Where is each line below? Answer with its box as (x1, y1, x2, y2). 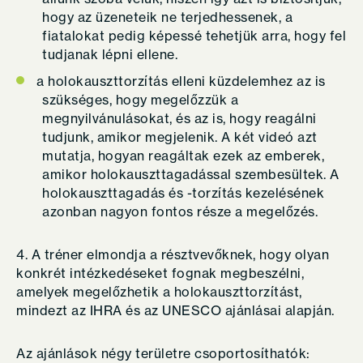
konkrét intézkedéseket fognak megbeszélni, (16, 265, 304, 281)
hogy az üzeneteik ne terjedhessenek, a (42, 9, 293, 25)
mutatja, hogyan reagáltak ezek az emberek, (42, 147, 324, 164)
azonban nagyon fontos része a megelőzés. (42, 203, 322, 220)
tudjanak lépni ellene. (42, 46, 177, 62)
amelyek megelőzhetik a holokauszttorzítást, (16, 284, 302, 300)
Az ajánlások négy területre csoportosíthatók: (16, 345, 310, 361)
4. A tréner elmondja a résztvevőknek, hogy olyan (16, 246, 329, 263)
